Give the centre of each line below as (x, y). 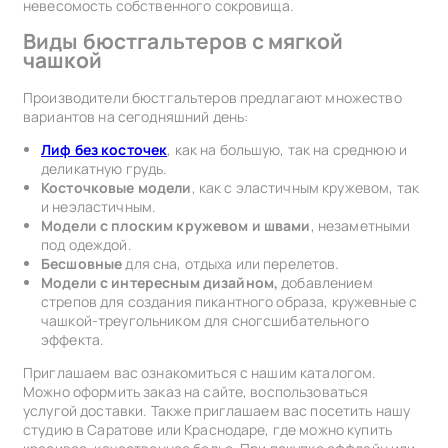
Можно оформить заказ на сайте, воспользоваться (196, 391)
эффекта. (73, 339)
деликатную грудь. (104, 168)
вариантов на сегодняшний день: (136, 116)
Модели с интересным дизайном (157, 282)
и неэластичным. (99, 206)
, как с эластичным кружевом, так (305, 187)
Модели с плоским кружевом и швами (176, 225)
